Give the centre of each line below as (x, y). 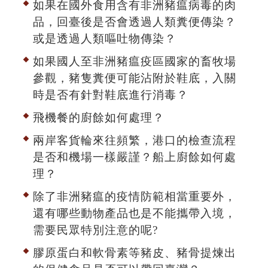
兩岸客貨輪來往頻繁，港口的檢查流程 (135, 140)
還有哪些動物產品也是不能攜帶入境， (135, 213)
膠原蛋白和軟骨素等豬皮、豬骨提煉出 (135, 252)
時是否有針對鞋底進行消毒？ (111, 95)
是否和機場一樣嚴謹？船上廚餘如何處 (135, 157)
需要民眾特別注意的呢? (95, 230)
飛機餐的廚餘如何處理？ (99, 117)
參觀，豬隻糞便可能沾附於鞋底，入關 (135, 78)
